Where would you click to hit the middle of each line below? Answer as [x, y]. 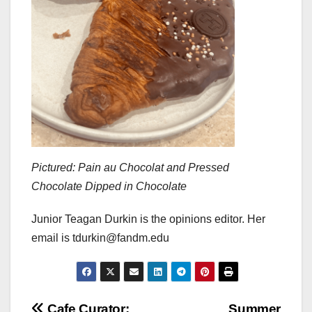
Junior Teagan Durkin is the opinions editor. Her [148, 219]
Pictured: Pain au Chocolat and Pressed [130, 167]
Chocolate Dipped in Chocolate [109, 186]
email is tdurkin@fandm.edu [100, 237]
